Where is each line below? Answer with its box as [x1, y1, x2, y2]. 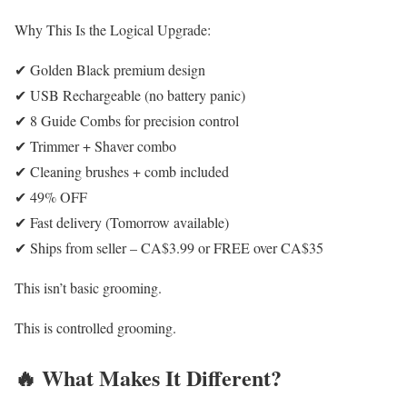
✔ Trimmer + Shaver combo [15, 136, 176, 156]
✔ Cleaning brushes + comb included [15, 162, 229, 182]
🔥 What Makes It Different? [15, 362, 282, 394]
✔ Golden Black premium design [15, 60, 205, 80]
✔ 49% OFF [15, 187, 87, 207]
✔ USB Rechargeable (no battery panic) [15, 85, 245, 105]
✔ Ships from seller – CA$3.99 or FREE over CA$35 [15, 238, 323, 258]
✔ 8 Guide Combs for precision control [15, 111, 239, 131]
